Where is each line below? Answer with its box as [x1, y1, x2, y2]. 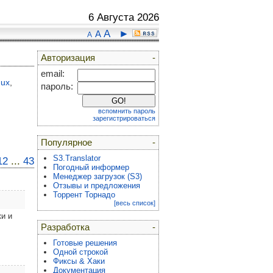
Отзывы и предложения [53, 181, 140, 190]
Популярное [41, 138, 92, 147]
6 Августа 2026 [88, 11, 159, 23]
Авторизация [41, 53, 95, 63]
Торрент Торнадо [53, 190, 115, 199]
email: [41, 69, 65, 79]
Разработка [41, 222, 90, 232]
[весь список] [114, 199, 155, 207]
